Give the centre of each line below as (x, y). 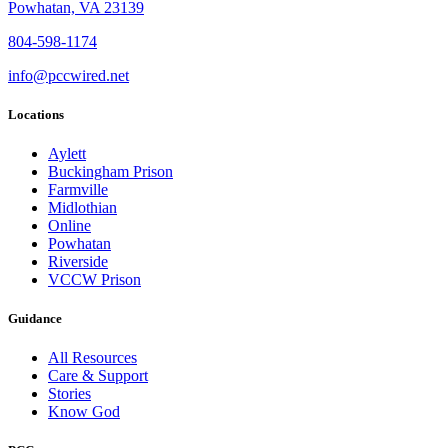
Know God (84, 412)
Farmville (78, 189)
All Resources (92, 358)
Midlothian (82, 207)
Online (69, 225)
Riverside (78, 261)
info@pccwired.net (68, 75)
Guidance (35, 319)
